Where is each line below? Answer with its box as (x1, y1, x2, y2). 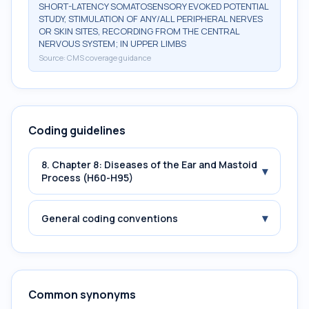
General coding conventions (41, 211, 178, 225)
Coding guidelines (28, 123, 126, 138)
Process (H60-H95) (41, 171, 133, 184)
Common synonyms (28, 287, 136, 302)
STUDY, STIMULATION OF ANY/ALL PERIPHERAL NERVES (39, 12, 263, 25)
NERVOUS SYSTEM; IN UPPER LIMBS (39, 37, 186, 50)
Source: (39, 52, 67, 63)
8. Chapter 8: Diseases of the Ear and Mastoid (41, 158, 257, 171)
